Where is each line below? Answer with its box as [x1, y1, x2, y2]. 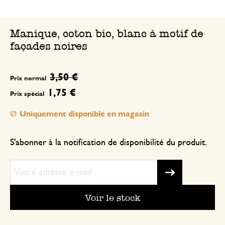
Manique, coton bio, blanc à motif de [10, 27, 203, 40]
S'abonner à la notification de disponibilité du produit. [10, 138, 207, 148]
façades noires [10, 40, 87, 53]
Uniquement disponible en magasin [20, 110, 149, 119]
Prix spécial [10, 91, 45, 98]
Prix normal [10, 75, 47, 82]
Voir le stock [84, 192, 141, 203]
